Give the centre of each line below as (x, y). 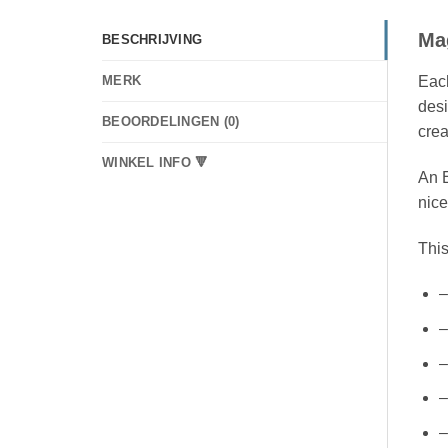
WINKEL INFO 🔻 (155, 163)
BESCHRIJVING (152, 40)
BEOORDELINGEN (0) (171, 122)
